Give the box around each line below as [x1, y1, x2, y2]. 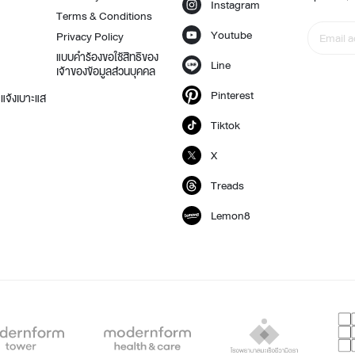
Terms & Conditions [56, 6, 152, 25]
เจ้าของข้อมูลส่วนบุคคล [56, 62, 155, 81]
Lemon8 [210, 206, 250, 225]
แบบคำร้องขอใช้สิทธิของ [56, 48, 158, 67]
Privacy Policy [56, 27, 124, 46]
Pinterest [210, 86, 254, 105]
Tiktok [210, 116, 240, 135]
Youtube [210, 25, 252, 44]
